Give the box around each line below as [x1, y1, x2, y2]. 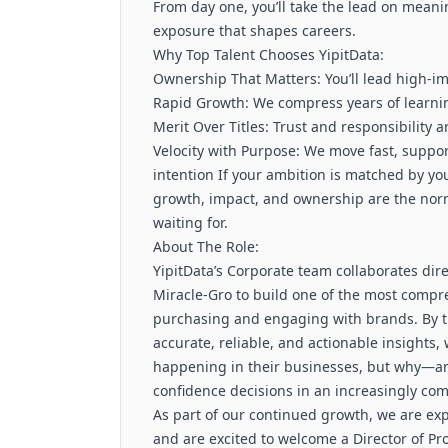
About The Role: [153, 237, 259, 256]
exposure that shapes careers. [153, 21, 356, 40]
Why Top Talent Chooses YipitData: [153, 45, 384, 64]
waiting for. [153, 213, 228, 232]
